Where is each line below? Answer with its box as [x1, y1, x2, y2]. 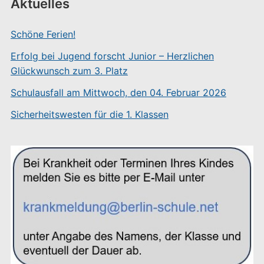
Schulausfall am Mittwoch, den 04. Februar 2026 [10, 86, 226, 98]
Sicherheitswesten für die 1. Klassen [10, 108, 169, 120]
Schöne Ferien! [10, 28, 75, 40]
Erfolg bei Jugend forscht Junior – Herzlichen [10, 49, 214, 62]
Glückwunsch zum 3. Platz [10, 64, 128, 77]
